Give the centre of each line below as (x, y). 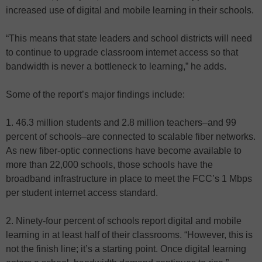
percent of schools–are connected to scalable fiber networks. (131, 137)
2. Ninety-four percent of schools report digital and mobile (124, 221)
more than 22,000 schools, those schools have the (109, 165)
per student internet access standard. (82, 193)
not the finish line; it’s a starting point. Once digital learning (126, 249)
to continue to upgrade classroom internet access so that (122, 53)
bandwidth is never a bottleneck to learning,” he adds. (116, 67)
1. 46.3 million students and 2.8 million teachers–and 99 (121, 123)
